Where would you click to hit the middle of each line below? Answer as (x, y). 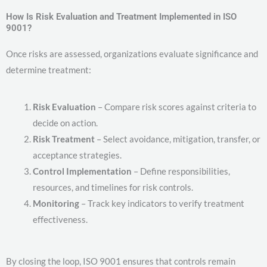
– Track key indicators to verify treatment (162, 204)
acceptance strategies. (77, 155)
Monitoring (56, 204)
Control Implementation (82, 171)
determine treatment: (49, 70)
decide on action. (65, 123)
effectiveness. (60, 220)
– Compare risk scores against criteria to (176, 107)
